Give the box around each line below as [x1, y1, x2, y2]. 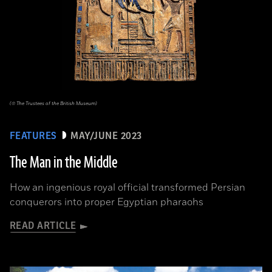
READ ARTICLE [10, 220, 76, 231]
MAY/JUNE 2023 [70, 130, 142, 141]
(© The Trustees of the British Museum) [10, 100, 97, 107]
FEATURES [10, 130, 57, 141]
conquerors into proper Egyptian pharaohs [10, 195, 203, 209]
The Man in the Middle [10, 151, 118, 174]
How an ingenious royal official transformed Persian [10, 180, 245, 194]
